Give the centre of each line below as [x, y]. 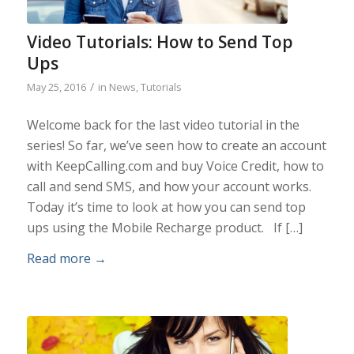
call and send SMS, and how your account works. [169, 186]
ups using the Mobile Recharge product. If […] [164, 227]
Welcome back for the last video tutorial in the [163, 124]
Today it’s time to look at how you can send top [166, 207]
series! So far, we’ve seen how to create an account [176, 145]
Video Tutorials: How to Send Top [160, 41]
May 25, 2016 [56, 87]
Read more [58, 259]
